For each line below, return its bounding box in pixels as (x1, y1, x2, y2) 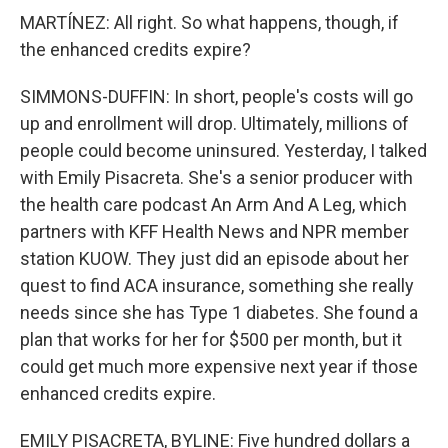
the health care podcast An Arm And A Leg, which (20, 194, 407, 215)
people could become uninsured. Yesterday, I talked (20, 140, 427, 161)
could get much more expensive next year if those (20, 356, 418, 377)
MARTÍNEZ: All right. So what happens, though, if (20, 12, 399, 33)
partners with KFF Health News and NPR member (20, 221, 409, 242)
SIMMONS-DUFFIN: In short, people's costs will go (20, 86, 413, 107)
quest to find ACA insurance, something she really (20, 275, 414, 296)
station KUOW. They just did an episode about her (20, 248, 409, 269)
